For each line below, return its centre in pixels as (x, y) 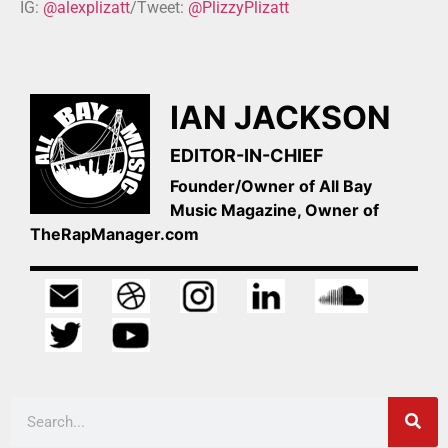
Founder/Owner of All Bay (271, 185)
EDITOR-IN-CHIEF (247, 155)
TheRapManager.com (114, 233)
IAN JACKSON (280, 117)
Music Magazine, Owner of (274, 209)
